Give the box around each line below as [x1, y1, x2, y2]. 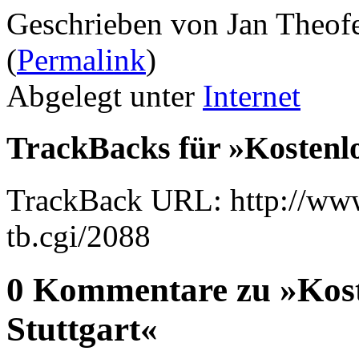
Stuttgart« [6, 309, 158, 348]
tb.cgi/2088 [6, 218, 151, 253]
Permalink [17, 42, 146, 78]
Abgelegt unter [6, 79, 203, 114]
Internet [203, 79, 301, 114]
